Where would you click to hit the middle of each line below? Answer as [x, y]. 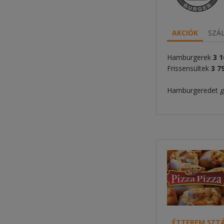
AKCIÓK [185, 33]
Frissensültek [188, 68]
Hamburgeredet [193, 90]
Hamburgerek [189, 57]
